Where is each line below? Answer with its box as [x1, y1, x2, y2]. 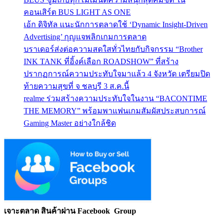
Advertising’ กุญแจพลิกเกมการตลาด [24, 32, 147, 41]
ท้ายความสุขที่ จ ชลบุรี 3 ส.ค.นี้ [24, 81, 129, 90]
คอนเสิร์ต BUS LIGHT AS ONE [24, 7, 131, 16]
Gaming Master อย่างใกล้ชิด [24, 118, 116, 127]
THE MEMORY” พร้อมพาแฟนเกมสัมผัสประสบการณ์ [24, 106, 206, 115]
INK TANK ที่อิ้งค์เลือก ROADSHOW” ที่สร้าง [24, 57, 179, 66]
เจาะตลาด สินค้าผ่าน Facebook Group [4, 206, 138, 215]
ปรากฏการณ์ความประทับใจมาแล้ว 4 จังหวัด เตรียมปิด [24, 69, 210, 78]
